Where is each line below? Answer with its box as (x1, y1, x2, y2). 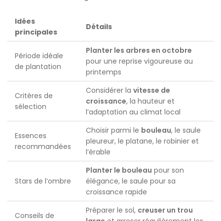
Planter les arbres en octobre (86, 45, 192, 55)
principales (15, 27, 57, 37)
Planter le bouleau (86, 165, 152, 175)
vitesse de (133, 85, 170, 95)
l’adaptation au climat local (86, 107, 181, 117)
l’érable (86, 147, 110, 157)
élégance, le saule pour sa (86, 176, 176, 186)
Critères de (15, 90, 53, 101)
